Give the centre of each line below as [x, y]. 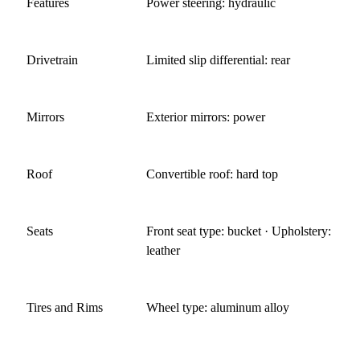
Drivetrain [52, 60]
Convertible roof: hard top [213, 174]
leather [164, 251]
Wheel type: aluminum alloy [218, 308]
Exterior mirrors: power [206, 117]
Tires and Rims [65, 308]
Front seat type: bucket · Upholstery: [239, 231]
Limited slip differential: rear [219, 60]
